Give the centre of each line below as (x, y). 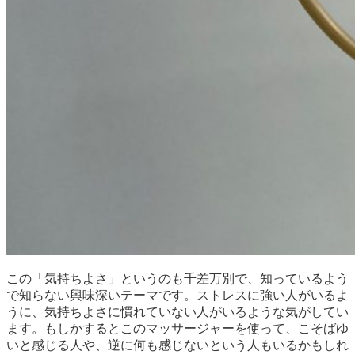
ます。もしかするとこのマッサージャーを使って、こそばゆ (177, 328)
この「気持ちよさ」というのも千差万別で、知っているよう (177, 278)
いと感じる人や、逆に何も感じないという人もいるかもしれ (177, 345)
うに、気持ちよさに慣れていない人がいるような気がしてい (177, 311)
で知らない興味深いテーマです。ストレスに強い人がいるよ (177, 295)
